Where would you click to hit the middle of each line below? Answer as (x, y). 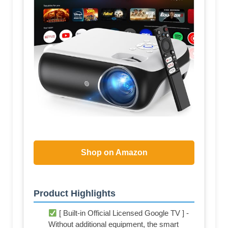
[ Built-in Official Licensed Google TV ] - (123, 213)
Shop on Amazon (114, 152)
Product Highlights (75, 194)
